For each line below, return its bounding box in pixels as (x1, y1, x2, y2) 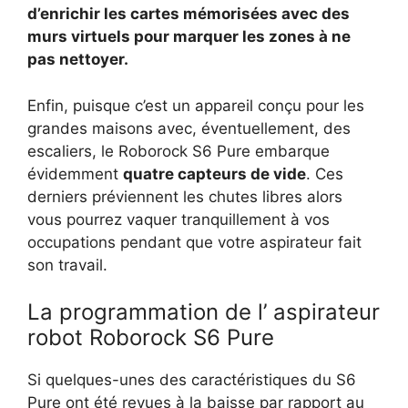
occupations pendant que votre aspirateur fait (27, 232, 362, 251)
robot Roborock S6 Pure (27, 324, 274, 352)
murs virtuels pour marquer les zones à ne (27, 27, 351, 46)
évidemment (27, 164, 123, 183)
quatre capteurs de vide (123, 164, 306, 183)
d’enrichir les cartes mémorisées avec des (27, 5, 350, 24)
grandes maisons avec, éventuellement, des (27, 118, 351, 138)
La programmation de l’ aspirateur (27, 299, 380, 326)
